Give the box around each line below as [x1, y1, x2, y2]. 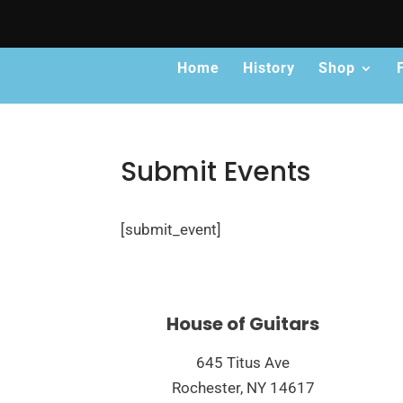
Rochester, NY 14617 [171, 378, 315, 397]
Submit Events [121, 153, 311, 191]
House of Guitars [166, 310, 320, 336]
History [243, 59, 295, 77]
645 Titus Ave [196, 353, 291, 372]
